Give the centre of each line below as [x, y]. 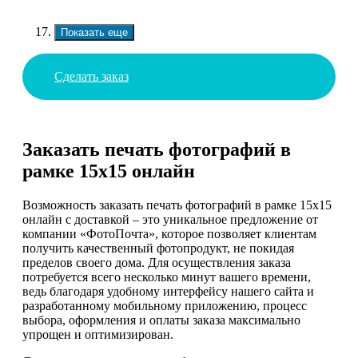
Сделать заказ [91, 76]
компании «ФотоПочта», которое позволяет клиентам [169, 234]
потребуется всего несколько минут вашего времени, [167, 277]
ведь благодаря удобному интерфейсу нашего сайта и [168, 292]
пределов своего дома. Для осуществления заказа [157, 263]
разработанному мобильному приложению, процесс [165, 306]
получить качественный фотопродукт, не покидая [158, 249]
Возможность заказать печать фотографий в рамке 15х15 [177, 205]
